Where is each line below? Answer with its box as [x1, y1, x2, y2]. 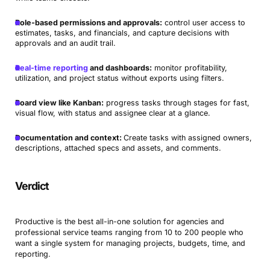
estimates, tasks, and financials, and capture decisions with [14, 28, 229, 38]
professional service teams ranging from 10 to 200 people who [14, 228, 243, 237]
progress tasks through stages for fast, [103, 98, 250, 108]
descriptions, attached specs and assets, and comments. [14, 143, 221, 153]
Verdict [14, 180, 49, 193]
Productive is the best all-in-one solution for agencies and [14, 217, 224, 227]
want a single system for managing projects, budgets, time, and [14, 239, 245, 248]
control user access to [162, 18, 245, 28]
